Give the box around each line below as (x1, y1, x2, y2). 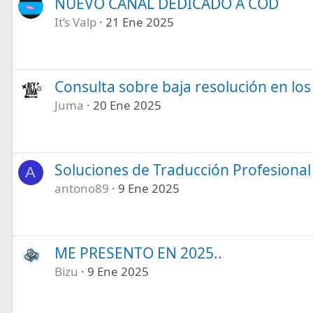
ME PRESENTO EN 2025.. (54, 242, 222, 263)
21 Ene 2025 (105, 13, 174, 30)
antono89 (54, 180, 109, 196)
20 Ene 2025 (92, 96, 161, 113)
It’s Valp (54, 13, 96, 30)
